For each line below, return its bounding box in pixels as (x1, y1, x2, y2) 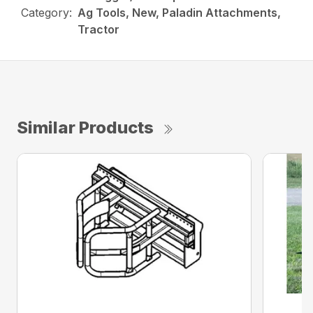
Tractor (78, 22, 120, 37)
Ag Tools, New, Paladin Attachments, (78, 6, 282, 20)
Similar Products (17, 117, 154, 138)
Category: (21, 6, 73, 20)
